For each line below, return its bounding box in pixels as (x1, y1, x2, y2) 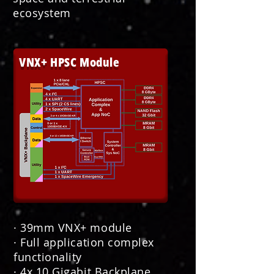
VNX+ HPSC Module (19, 54, 120, 70)
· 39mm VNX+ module (13, 220, 132, 235)
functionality (13, 250, 83, 264)
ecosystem (13, 6, 71, 20)
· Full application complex (13, 235, 155, 250)
